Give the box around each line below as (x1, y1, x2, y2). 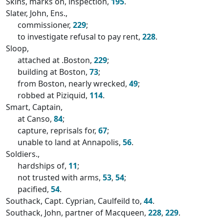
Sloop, (6, 43, 29, 54)
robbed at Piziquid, (18, 90, 89, 101)
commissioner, (18, 20, 73, 30)
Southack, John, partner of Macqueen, (6, 207, 148, 218)
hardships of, (18, 160, 68, 171)
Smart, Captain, (6, 102, 63, 112)
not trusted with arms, (18, 172, 103, 183)
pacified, (18, 184, 51, 195)
